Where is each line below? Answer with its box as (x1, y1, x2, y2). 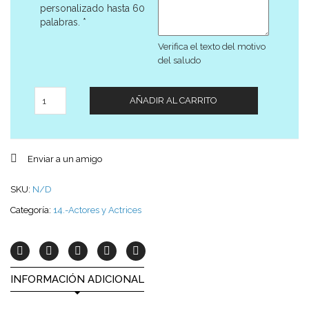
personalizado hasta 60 (40, 3, 145, 14)
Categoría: (10, 205, 53, 215)
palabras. (40, 17, 83, 28)
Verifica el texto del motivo (158, 41, 266, 52)
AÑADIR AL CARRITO (130, 95, 218, 106)
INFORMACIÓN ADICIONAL (10, 273, 144, 286)
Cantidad (56, 88, 96, 99)
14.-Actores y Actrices (53, 205, 141, 215)
